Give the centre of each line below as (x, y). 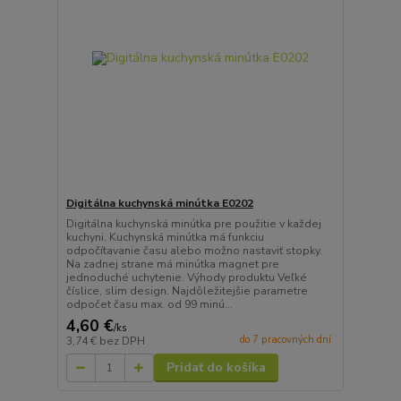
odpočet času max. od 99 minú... (149, 305)
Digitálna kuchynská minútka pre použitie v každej (193, 224)
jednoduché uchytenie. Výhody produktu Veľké (186, 278)
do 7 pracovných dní (285, 339)
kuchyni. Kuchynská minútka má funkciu (165, 238)
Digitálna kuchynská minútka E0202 (159, 204)
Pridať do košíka (216, 368)
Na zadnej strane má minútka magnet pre (172, 264)
